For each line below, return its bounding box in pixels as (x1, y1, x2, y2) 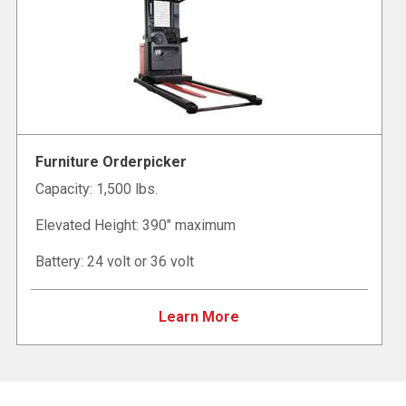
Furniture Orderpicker (35, 153, 187, 171)
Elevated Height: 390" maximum (35, 217, 236, 235)
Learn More (159, 308, 240, 326)
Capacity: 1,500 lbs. (35, 180, 158, 198)
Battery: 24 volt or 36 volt (35, 253, 194, 271)
